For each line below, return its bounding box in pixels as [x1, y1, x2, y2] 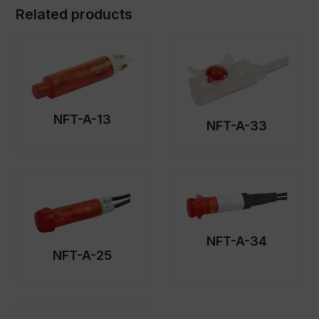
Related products [16, 6, 133, 23]
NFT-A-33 [206, 117, 267, 133]
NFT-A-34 [206, 233, 267, 249]
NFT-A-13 [53, 111, 112, 127]
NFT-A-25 [53, 247, 113, 263]
